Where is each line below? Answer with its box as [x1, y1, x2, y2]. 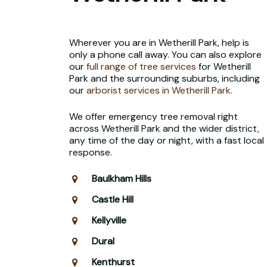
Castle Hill [91, 193, 133, 206]
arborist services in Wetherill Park [86, 83, 231, 97]
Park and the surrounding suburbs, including [69, 72, 260, 85]
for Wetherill [195, 60, 251, 73]
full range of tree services [86, 60, 196, 73]
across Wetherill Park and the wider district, [69, 122, 259, 135]
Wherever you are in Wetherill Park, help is [69, 36, 249, 49]
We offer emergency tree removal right [69, 110, 238, 123]
